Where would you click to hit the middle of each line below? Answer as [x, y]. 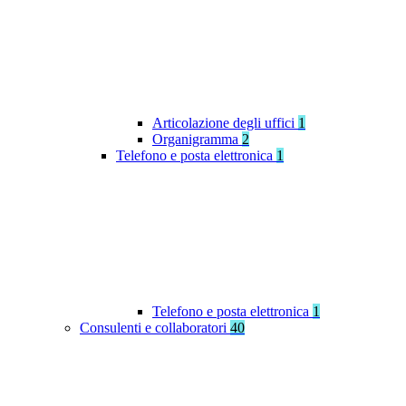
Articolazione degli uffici [225, 123]
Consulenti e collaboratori [155, 328]
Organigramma [197, 140]
